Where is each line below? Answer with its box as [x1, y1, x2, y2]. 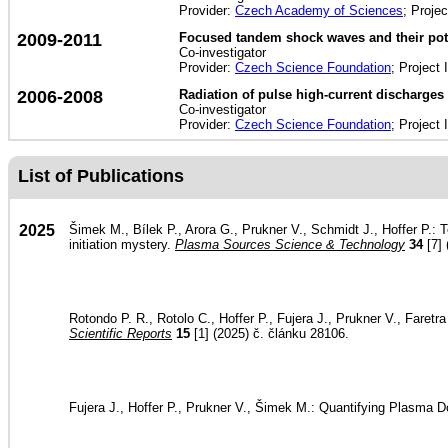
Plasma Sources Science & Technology [175, 237, 405, 252]
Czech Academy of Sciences [235, 3, 403, 18]
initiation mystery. [69, 237, 175, 252]
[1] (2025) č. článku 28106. [190, 326, 349, 341]
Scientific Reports [69, 326, 172, 341]
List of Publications [18, 166, 184, 186]
